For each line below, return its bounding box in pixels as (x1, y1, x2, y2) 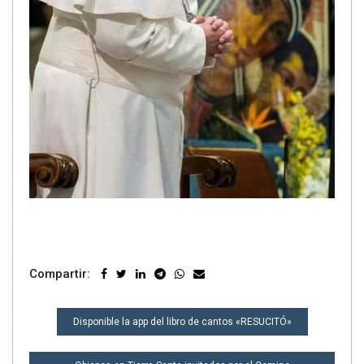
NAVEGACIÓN (28, 306, 154, 327)
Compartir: (29, 266, 90, 281)
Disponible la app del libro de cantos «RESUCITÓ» (72, 315, 292, 327)
